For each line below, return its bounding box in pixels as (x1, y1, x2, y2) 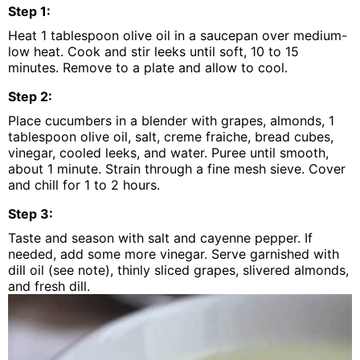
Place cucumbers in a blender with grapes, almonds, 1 (8, 112, 334, 129)
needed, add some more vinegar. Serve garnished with (8, 246, 339, 262)
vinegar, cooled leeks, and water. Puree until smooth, (8, 145, 329, 161)
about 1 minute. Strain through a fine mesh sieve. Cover (8, 161, 346, 177)
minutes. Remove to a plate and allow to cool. (8, 59, 288, 76)
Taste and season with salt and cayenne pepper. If (8, 230, 313, 246)
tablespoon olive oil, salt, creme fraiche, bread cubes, (8, 129, 333, 145)
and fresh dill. (8, 278, 90, 294)
